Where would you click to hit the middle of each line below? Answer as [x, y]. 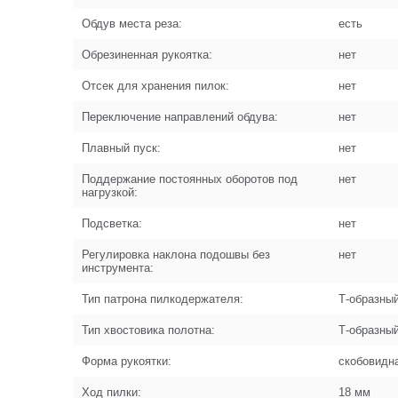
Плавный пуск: [121, 148]
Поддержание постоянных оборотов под [190, 179]
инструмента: [118, 268]
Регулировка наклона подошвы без [176, 255]
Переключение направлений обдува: [180, 117]
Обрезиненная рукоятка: [147, 55]
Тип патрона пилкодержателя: [163, 299]
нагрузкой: [110, 192]
